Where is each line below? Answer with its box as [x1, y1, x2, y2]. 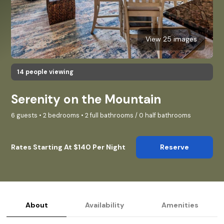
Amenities [161, 200, 199, 209]
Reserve [160, 142, 189, 151]
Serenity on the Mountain [11, 91, 161, 107]
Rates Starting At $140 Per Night [11, 142, 125, 151]
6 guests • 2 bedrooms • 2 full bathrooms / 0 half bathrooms [11, 111, 191, 119]
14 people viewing [17, 67, 73, 76]
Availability [85, 200, 124, 209]
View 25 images [145, 34, 197, 43]
